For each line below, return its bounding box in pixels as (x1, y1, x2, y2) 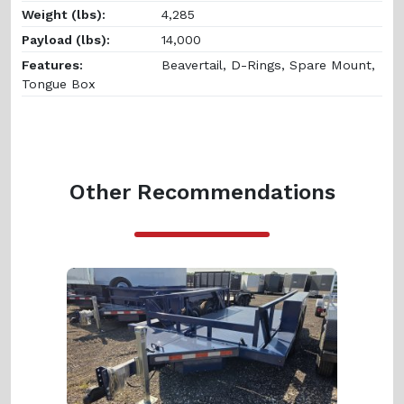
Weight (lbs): (22, 6, 106, 22)
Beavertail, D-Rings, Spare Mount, (157, 57, 375, 72)
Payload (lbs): (22, 32, 110, 47)
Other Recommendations (69, 179, 335, 205)
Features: (22, 57, 83, 72)
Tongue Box (22, 76, 96, 91)
